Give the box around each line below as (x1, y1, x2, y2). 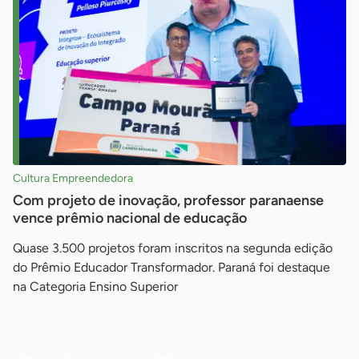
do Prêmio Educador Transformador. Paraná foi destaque (13, 259, 330, 275)
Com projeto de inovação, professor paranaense (13, 191, 324, 209)
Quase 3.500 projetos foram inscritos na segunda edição (13, 240, 333, 256)
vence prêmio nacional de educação (13, 208, 247, 227)
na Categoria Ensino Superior (13, 278, 178, 294)
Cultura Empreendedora (13, 171, 133, 185)
